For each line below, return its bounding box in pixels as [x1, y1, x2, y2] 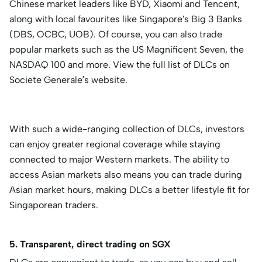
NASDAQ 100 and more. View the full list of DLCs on [9, 59, 230, 71]
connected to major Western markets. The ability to [9, 154, 229, 166]
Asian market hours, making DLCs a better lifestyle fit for [9, 184, 250, 196]
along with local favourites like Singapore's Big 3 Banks [9, 13, 242, 25]
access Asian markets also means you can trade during [9, 169, 242, 181]
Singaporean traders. [9, 199, 98, 211]
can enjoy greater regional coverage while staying [9, 139, 220, 150]
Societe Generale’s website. [9, 74, 127, 86]
